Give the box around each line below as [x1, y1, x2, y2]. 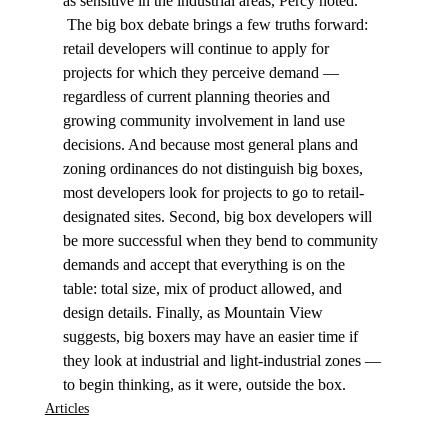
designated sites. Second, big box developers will [62, 208, 376, 226]
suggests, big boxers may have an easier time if [62, 328, 362, 346]
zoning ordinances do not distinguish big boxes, [62, 160, 367, 178]
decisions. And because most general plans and [62, 136, 362, 154]
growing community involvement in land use [62, 112, 349, 130]
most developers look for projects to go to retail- [62, 184, 364, 202]
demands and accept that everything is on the [62, 256, 349, 274]
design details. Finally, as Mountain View [62, 304, 327, 322]
